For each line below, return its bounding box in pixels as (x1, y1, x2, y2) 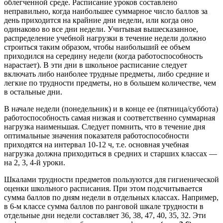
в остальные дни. (4, 87, 62, 96)
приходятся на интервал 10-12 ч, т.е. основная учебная (4, 140, 189, 149)
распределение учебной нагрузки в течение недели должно (4, 33, 206, 42)
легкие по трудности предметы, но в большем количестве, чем (4, 78, 216, 87)
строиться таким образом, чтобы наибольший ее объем (4, 42, 190, 51)
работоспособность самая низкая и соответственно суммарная (4, 113, 215, 122)
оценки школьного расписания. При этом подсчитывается (4, 184, 202, 193)
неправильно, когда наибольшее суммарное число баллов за (4, 6, 208, 15)
